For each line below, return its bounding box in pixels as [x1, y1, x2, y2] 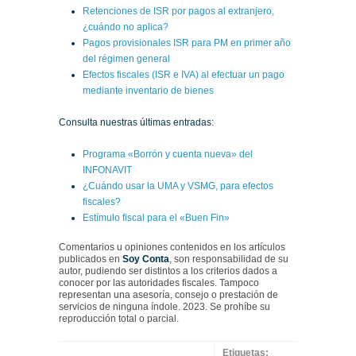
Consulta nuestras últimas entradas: [59, 116, 214, 128]
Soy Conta [122, 253, 169, 265]
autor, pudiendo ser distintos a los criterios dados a [59, 265, 277, 277]
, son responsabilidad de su [169, 253, 288, 265]
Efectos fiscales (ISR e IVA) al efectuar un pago [83, 68, 284, 80]
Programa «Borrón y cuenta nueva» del [83, 148, 253, 160]
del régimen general [83, 52, 170, 64]
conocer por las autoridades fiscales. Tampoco [59, 277, 259, 288]
